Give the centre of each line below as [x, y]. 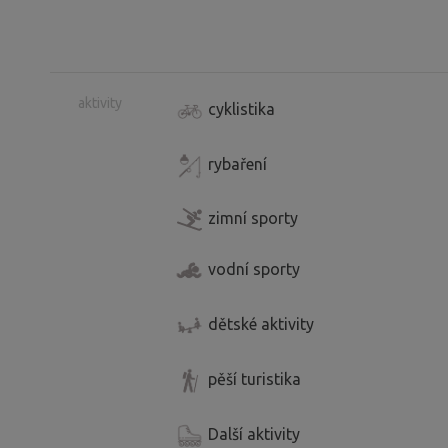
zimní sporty [253, 217]
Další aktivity [254, 433]
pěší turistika [254, 378]
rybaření [237, 163]
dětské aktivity [261, 323]
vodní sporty [254, 268]
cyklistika [241, 108]
